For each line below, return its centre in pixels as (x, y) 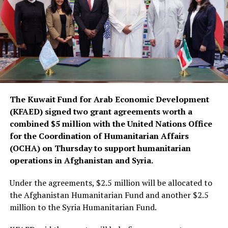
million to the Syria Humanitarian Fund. (83, 207)
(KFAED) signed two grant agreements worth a (101, 112)
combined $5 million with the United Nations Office (111, 124)
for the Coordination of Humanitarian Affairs (99, 136)
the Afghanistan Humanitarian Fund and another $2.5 (109, 195)
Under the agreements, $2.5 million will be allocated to (111, 183)
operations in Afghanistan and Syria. (81, 161)
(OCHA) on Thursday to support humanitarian (100, 148)
